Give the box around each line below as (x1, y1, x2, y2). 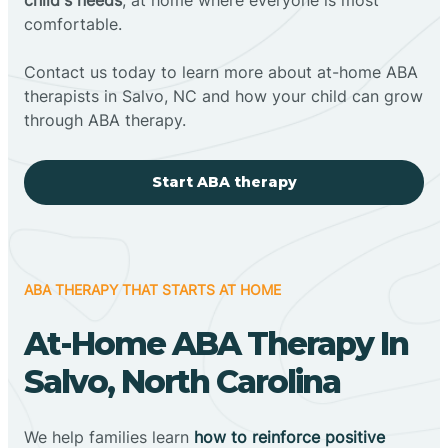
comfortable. (24, 13, 122, 34)
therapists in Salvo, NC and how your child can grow (24, 85, 423, 106)
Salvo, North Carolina (24, 361, 340, 401)
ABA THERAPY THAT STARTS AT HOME (24, 280, 281, 298)
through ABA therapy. (24, 109, 186, 130)
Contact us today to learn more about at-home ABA (24, 61, 418, 82)
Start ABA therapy (151, 172, 297, 191)
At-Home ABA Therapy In (24, 323, 408, 363)
